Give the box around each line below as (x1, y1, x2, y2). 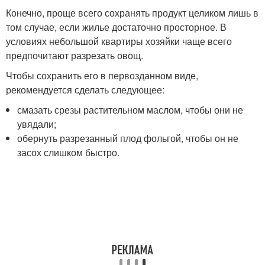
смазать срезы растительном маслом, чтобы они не (17, 102, 244, 117)
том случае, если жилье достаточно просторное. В (6, 20, 227, 34)
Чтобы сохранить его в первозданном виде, (6, 68, 198, 82)
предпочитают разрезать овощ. (6, 48, 143, 62)
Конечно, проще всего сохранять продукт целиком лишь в (6, 5, 258, 20)
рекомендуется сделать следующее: (6, 82, 167, 96)
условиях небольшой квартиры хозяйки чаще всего (6, 34, 232, 48)
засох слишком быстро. (17, 145, 120, 159)
